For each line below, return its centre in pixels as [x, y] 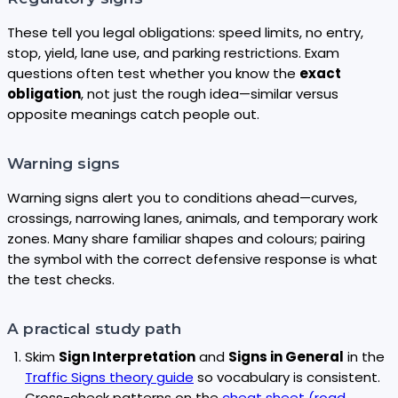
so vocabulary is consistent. [287, 378]
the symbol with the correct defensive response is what [192, 259]
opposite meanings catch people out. [133, 115]
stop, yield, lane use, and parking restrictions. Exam [173, 53]
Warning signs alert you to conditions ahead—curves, [182, 198]
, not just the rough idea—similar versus [210, 94]
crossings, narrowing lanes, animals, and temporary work [192, 219]
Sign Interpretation [127, 357]
